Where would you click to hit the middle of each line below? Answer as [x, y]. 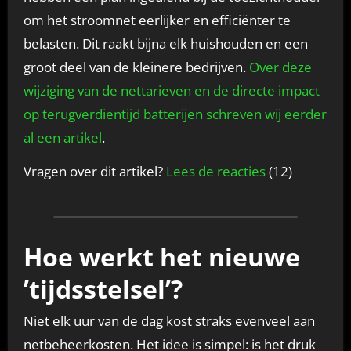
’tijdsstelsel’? [103, 288]
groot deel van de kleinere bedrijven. [136, 67]
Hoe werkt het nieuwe [161, 256]
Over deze [280, 67]
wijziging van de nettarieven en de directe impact [171, 90]
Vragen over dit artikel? [94, 171]
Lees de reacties [215, 171]
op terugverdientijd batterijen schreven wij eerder [175, 114]
